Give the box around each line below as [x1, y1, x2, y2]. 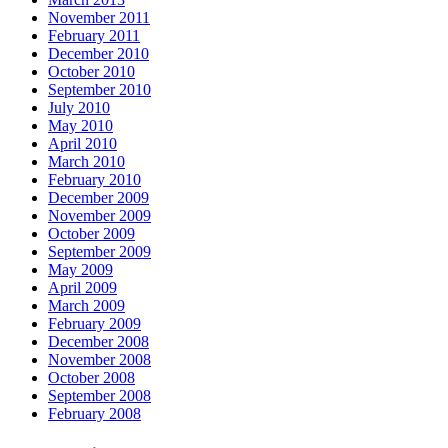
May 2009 [48, 260, 113, 278]
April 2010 [48, 134, 117, 152]
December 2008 [48, 332, 149, 350]
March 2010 [48, 152, 125, 170]
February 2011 [48, 26, 140, 44]
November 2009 [48, 206, 151, 224]
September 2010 [48, 80, 151, 98]
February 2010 [48, 170, 141, 188]
